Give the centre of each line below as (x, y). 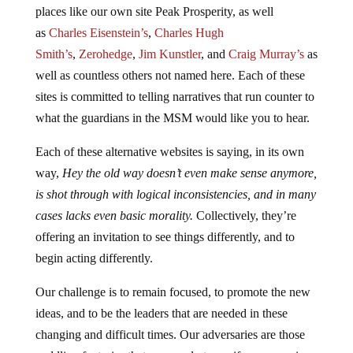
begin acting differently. (94, 258)
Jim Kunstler (169, 54)
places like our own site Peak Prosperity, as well (154, 12)
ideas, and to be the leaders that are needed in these (161, 314)
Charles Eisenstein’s (98, 33)
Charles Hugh (189, 33)
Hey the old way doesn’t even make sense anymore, (189, 173)
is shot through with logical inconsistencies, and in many (175, 195)
